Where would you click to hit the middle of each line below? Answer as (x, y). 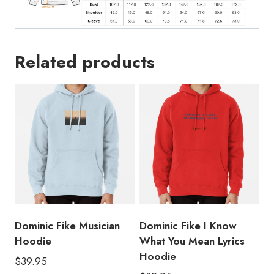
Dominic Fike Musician (67, 226)
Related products (85, 62)
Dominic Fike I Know (188, 226)
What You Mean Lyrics (192, 241)
